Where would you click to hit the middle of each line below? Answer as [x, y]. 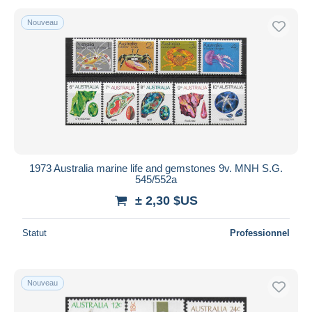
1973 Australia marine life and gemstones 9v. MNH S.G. [156, 168]
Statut [34, 233]
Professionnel [260, 233]
